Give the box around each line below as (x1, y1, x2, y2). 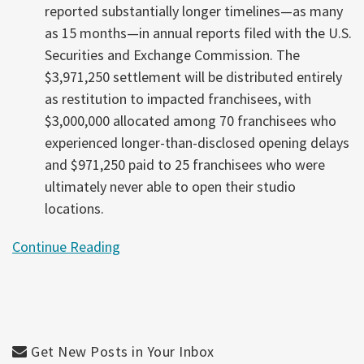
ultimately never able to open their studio (45, 177, 296, 196)
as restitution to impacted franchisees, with (45, 89, 311, 108)
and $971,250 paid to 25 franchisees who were (45, 155, 325, 174)
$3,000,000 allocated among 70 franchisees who (45, 111, 336, 130)
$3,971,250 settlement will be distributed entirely (45, 67, 342, 86)
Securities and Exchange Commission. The (45, 45, 300, 64)
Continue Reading (12, 237, 120, 256)
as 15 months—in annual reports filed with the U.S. (45, 24, 352, 42)
